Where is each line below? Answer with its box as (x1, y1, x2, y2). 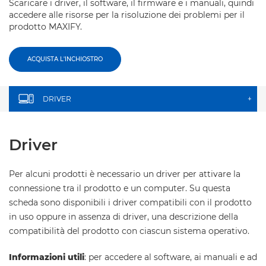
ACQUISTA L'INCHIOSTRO (27, 55, 103, 63)
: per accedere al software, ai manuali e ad (84, 252, 257, 262)
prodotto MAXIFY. (9, 21, 82, 32)
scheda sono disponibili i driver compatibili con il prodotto (9, 197, 252, 208)
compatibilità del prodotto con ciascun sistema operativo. (9, 226, 249, 236)
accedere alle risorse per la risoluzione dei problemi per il (9, 9, 245, 20)
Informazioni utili (9, 252, 84, 262)
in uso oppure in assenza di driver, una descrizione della (9, 211, 238, 222)
